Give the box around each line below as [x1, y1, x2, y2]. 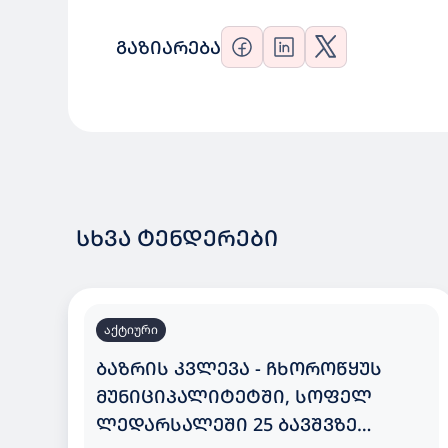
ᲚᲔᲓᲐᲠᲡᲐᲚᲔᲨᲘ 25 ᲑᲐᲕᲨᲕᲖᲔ [96, 412, 357, 436]
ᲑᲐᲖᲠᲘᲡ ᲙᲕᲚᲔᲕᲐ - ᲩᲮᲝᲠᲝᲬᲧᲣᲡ [96, 356, 382, 380]
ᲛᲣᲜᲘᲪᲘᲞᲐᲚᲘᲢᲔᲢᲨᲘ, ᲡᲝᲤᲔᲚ [96, 384, 372, 408]
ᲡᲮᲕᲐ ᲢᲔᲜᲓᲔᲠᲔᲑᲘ [76, 223, 278, 252]
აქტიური [104, 321, 158, 338]
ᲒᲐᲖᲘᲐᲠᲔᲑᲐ [116, 35, 221, 59]
